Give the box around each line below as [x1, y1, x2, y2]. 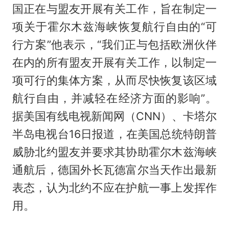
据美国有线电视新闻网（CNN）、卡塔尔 [12, 109, 217, 123]
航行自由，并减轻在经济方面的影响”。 [12, 91, 217, 105]
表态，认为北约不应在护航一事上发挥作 [12, 180, 217, 194]
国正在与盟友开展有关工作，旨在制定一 [12, 2, 217, 15]
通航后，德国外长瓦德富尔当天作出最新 [12, 163, 217, 176]
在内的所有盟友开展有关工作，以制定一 [12, 55, 217, 69]
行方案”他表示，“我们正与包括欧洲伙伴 [12, 37, 217, 51]
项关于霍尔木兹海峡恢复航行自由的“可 [12, 19, 217, 33]
